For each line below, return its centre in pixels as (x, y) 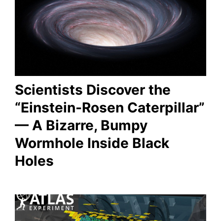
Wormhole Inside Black (92, 143)
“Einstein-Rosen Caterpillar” (110, 107)
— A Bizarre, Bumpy (81, 125)
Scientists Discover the (93, 90)
